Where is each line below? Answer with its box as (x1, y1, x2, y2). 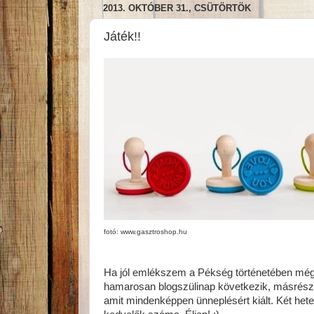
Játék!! (104, 29, 141, 43)
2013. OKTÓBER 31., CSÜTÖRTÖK (103, 3, 251, 14)
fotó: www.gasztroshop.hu (104, 228, 187, 235)
